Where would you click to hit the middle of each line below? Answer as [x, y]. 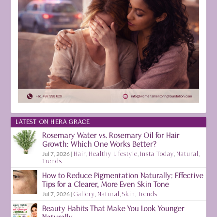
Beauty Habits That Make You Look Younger [114, 208]
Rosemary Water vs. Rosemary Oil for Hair [111, 135]
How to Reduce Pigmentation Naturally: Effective [123, 175]
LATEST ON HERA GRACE [53, 122]
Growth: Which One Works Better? [100, 144]
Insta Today [157, 154]
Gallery [85, 194]
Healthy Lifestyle [113, 154]
